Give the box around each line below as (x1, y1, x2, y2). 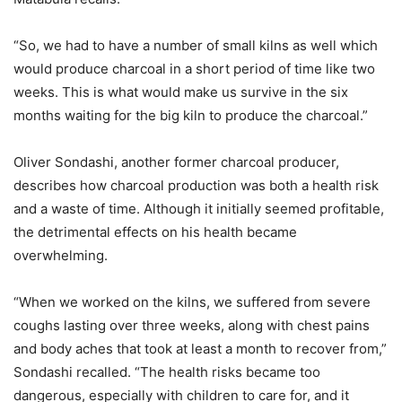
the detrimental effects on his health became (13, 223, 297, 240)
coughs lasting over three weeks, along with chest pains (13, 317, 370, 334)
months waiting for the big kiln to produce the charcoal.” (13, 107, 368, 124)
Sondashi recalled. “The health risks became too (13, 363, 320, 380)
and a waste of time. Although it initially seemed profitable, (13, 200, 384, 217)
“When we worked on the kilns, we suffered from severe (13, 293, 371, 310)
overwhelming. (13, 247, 108, 264)
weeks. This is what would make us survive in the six (13, 83, 348, 100)
